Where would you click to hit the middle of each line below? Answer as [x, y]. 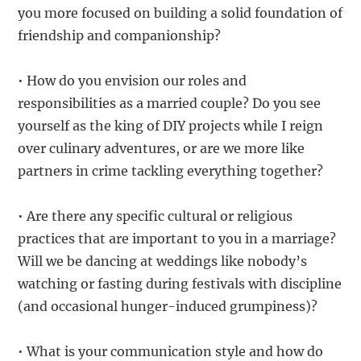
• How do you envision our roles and [133, 81]
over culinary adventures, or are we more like [162, 149]
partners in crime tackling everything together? [171, 171]
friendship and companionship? [120, 36]
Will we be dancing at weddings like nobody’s [163, 261]
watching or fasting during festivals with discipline [180, 284]
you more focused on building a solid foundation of [180, 13]
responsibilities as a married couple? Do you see [170, 104]
